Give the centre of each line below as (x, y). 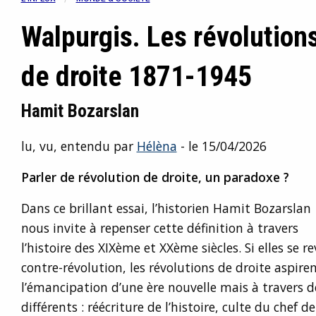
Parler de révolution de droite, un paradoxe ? (155, 177)
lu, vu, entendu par (79, 146)
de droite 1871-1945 (136, 77)
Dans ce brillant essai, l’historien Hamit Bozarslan (166, 208)
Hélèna (157, 146)
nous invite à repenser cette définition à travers (159, 228)
